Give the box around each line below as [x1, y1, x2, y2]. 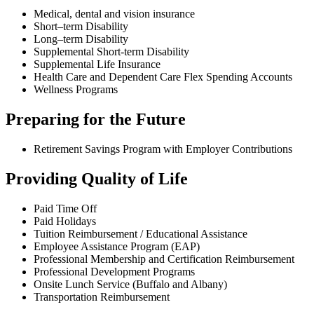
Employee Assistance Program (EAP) [34, 240, 200, 252]
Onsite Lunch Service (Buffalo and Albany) [34, 278, 227, 290]
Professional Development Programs [34, 265, 198, 278]
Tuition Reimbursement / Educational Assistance [34, 227, 250, 240]
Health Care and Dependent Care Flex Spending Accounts [34, 71, 292, 83]
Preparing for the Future [6, 110, 186, 129]
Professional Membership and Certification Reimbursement [34, 252, 294, 265]
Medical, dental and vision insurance [34, 8, 198, 20]
